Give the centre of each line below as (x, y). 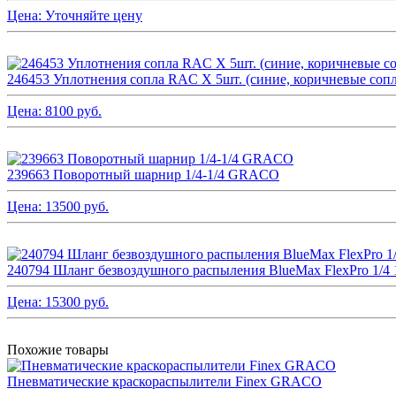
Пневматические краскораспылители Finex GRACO (164, 381)
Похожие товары (58, 349)
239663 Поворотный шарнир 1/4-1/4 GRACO (143, 174)
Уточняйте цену (94, 15)
